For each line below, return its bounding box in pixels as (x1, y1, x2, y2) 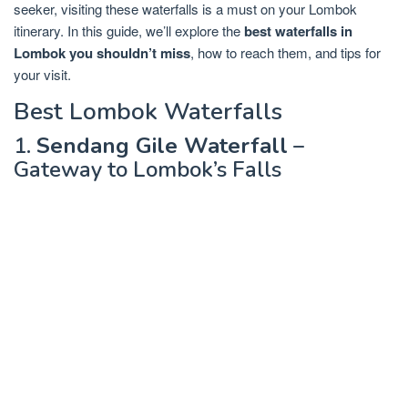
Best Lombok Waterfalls (14, 96, 282, 128)
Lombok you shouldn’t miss (14, 43, 190, 64)
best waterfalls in (244, 21, 352, 42)
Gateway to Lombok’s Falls (14, 155, 281, 185)
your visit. (14, 65, 71, 85)
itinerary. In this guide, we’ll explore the (14, 21, 244, 41)
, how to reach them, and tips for (190, 43, 381, 63)
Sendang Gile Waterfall (36, 131, 288, 161)
